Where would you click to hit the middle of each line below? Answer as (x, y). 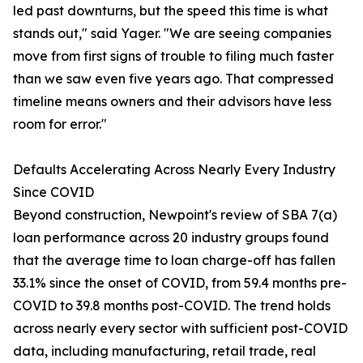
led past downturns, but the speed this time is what (171, 11)
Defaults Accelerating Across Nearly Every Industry (174, 170)
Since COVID (53, 192)
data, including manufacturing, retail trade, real (164, 351)
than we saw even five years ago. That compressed (173, 79)
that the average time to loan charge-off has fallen (174, 261)
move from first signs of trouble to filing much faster (173, 56)
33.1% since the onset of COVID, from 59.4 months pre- (180, 283)
